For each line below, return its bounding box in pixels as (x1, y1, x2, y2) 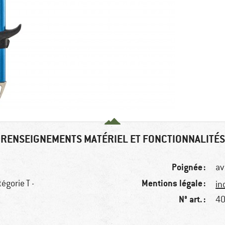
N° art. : (179, 193, 206, 205)
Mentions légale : (142, 177, 206, 189)
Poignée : (172, 161, 206, 173)
